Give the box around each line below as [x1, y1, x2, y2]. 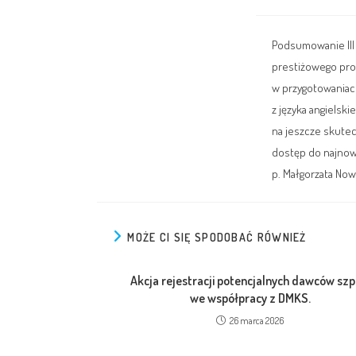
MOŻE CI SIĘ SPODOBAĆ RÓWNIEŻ [127, 230, 307, 244]
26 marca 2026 [230, 315, 284, 327]
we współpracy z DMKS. [189, 290, 311, 306]
